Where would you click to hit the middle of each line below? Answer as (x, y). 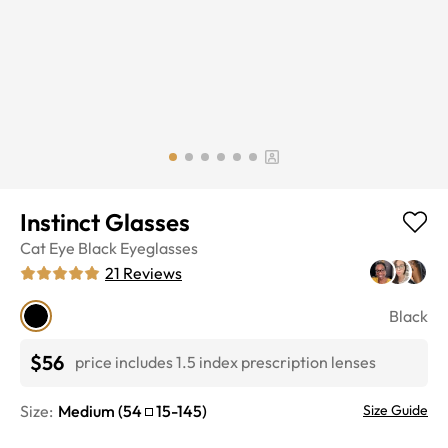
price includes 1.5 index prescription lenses (225, 362)
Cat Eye (47, 247)
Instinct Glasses (105, 221)
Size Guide (395, 409)
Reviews (152, 272)
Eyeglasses (159, 247)
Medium (86, 410)
